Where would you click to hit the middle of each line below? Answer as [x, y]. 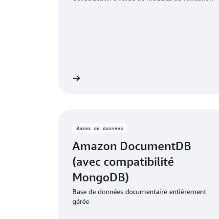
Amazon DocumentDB [132, 145]
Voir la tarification [41, 78]
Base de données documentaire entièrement [139, 191]
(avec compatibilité [123, 161]
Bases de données [100, 128]
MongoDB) [101, 177]
